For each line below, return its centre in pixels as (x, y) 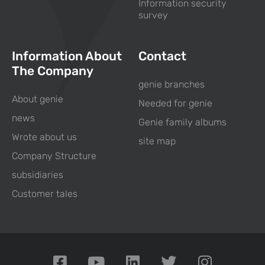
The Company (53, 71)
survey (153, 15)
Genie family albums (182, 122)
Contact (162, 56)
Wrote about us (44, 137)
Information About (67, 56)
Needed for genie (175, 104)
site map (157, 141)
